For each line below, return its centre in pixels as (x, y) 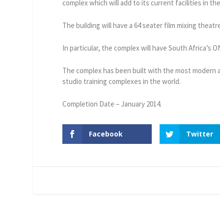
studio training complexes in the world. (122, 81)
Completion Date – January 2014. (112, 104)
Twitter (199, 134)
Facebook (106, 134)
